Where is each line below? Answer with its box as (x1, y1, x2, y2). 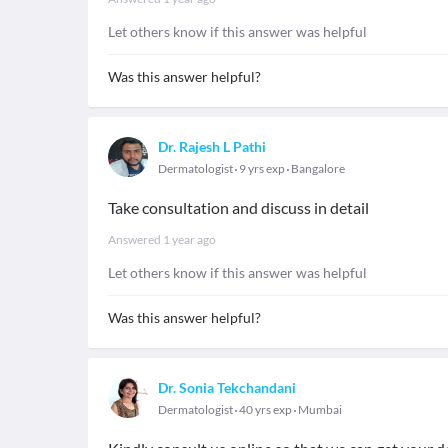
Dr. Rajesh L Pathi (158, 138, 266, 155)
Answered (108, 232, 163, 247)
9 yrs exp (237, 161, 287, 176)
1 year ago (163, 232, 216, 247)
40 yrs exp (237, 402, 294, 417)
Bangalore (291, 161, 345, 176)
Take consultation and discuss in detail (108, 198, 369, 217)
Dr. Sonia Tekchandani (158, 379, 296, 396)
